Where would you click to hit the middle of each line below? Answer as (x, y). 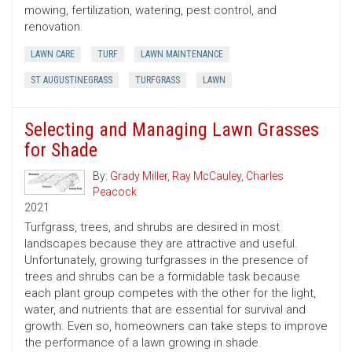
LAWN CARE (53, 55)
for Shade (61, 150)
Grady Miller (139, 176)
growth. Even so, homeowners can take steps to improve (176, 326)
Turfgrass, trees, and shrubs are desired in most (152, 227)
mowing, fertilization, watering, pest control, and (150, 11)
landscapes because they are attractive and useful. (161, 244)
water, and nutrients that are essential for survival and (165, 310)
